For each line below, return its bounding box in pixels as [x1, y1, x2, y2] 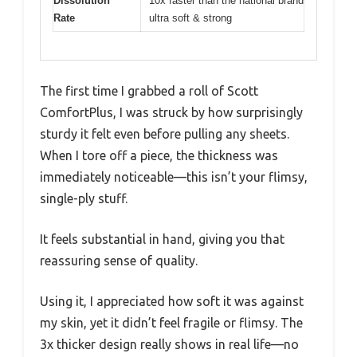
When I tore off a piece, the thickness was [40, 147, 278, 163]
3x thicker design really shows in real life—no [40, 336, 299, 351]
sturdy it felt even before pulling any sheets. [40, 126, 289, 141]
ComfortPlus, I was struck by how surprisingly [40, 104, 303, 120]
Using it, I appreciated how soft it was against [40, 293, 304, 308]
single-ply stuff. [40, 190, 127, 206]
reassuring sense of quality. [40, 253, 198, 268]
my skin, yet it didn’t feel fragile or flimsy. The [40, 315, 303, 330]
